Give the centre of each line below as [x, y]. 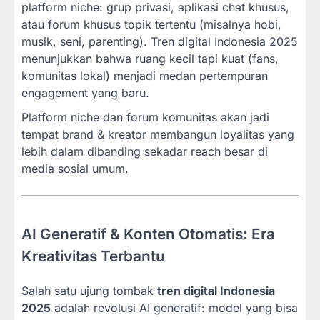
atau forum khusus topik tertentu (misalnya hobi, [151, 24]
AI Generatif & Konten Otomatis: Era [148, 234]
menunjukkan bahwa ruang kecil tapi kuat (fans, [150, 58]
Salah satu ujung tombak [89, 290]
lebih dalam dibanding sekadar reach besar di [145, 151]
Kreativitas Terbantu [93, 256]
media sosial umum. [75, 168]
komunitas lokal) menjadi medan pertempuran [145, 75]
